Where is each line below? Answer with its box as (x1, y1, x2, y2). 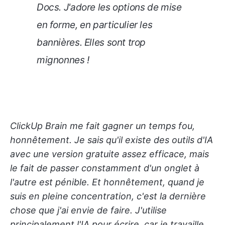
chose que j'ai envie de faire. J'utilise (10, 205, 167, 216)
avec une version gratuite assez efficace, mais (10, 149, 209, 160)
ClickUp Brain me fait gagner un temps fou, (10, 121, 195, 132)
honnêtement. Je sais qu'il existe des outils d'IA (10, 135, 213, 146)
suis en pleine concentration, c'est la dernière (10, 191, 206, 202)
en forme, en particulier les (37, 19, 153, 31)
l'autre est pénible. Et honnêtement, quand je (10, 177, 204, 188)
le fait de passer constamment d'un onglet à (10, 163, 199, 174)
